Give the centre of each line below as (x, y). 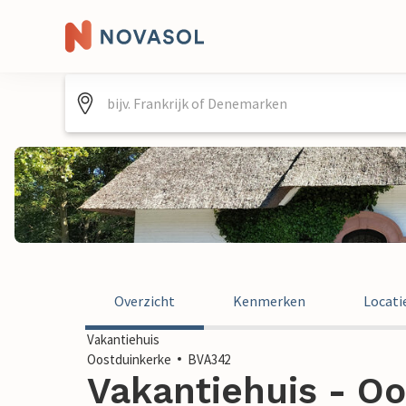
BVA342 (209, 359)
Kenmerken (269, 301)
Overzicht (145, 301)
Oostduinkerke (129, 359)
